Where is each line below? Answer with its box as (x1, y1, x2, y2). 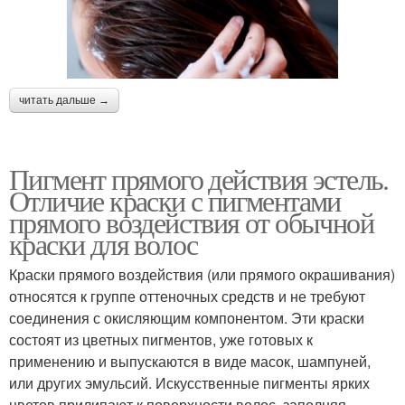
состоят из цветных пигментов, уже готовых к (9, 328, 313, 350)
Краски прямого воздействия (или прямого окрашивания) (9, 263, 395, 285)
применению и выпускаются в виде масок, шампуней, (9, 350, 371, 372)
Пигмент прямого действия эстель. (9, 158, 389, 198)
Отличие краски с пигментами (9, 180, 341, 220)
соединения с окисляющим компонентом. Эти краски (9, 306, 364, 328)
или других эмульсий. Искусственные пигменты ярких (9, 372, 370, 393)
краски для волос (9, 223, 198, 263)
